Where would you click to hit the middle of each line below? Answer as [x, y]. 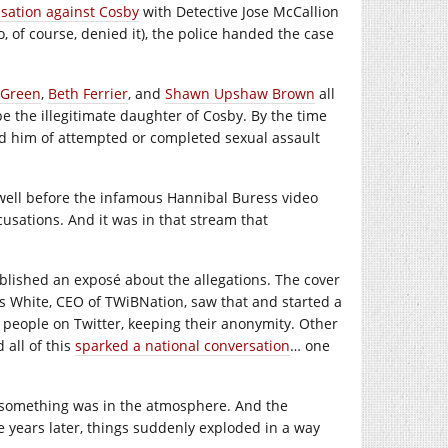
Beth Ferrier [88, 93]
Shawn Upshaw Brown [240, 93]
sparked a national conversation [182, 345]
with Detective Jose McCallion [239, 11]
